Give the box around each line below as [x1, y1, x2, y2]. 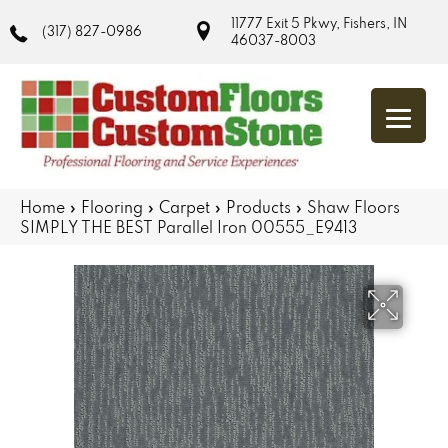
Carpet [159, 196, 210, 217]
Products [226, 196, 291, 217]
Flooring [81, 196, 143, 217]
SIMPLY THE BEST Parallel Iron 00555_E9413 [20, 216, 357, 237]
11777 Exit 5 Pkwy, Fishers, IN [230, 14, 407, 32]
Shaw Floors [307, 196, 400, 217]
